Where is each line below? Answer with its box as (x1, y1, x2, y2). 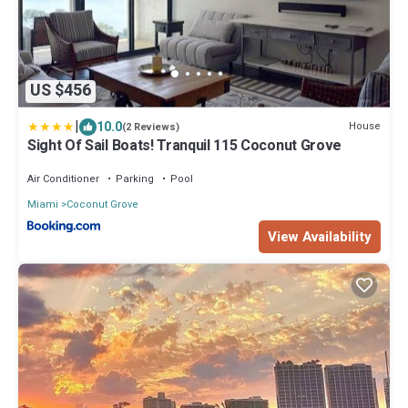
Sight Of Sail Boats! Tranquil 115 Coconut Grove (27, 134, 342, 157)
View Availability (268, 227, 372, 248)
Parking (116, 170, 154, 187)
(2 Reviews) (122, 118, 179, 135)
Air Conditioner (27, 170, 99, 187)
